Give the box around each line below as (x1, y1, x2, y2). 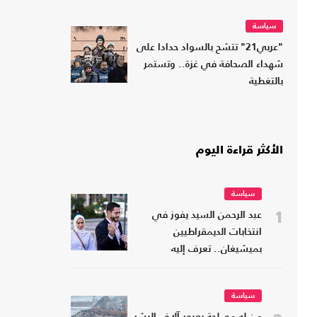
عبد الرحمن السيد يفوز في (152, 211, 262, 221)
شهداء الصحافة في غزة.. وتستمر (144, 60, 283, 70)
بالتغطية (249, 77, 283, 87)
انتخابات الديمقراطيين (173, 228, 262, 238)
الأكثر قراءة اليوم (196, 145, 283, 157)
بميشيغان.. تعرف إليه (171, 245, 262, 255)
